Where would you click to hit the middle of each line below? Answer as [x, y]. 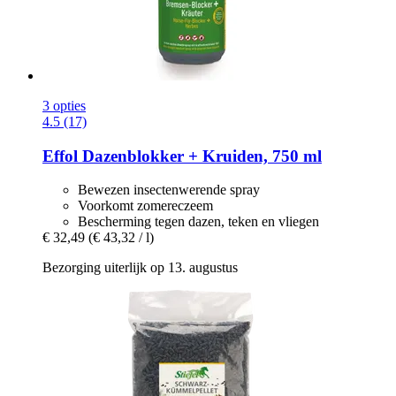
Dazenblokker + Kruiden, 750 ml [200, 156]
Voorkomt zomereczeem [145, 206]
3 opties [64, 106]
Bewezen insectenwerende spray [169, 190]
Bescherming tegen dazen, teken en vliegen [198, 222]
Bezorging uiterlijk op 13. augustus [140, 268]
